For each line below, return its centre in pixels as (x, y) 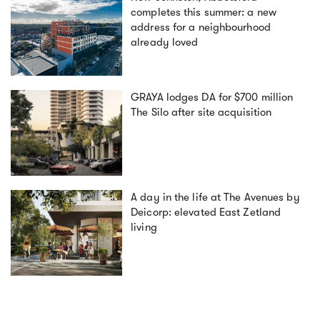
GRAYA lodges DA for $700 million (212, 97)
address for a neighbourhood (201, 27)
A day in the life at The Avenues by (215, 197)
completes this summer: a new (204, 12)
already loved (165, 42)
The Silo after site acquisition (201, 112)
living (144, 227)
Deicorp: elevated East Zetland (206, 212)
